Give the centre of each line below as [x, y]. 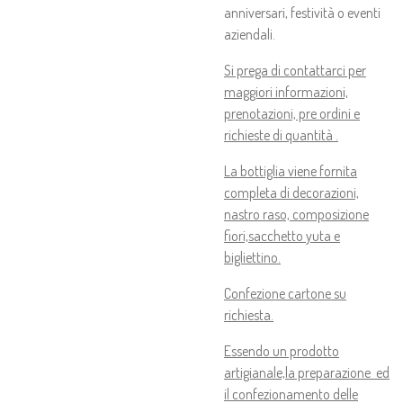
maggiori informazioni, [286, 92]
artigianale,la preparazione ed [307, 372]
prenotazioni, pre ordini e [292, 113]
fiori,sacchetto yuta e [282, 236]
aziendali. [250, 34]
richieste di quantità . [281, 135]
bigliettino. [252, 257]
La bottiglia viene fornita [291, 171]
